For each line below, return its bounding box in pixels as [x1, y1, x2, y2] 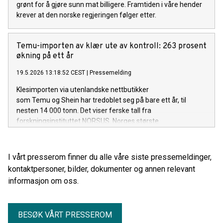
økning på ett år [16, 51, 74, 61]
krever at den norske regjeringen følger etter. [16, 11, 156, 19]
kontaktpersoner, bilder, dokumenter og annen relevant [8, 164, 195, 174]
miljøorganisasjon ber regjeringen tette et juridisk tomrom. [16, 127, 198, 135]
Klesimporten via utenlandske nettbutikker [16, 86, 149, 94]
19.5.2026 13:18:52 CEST [16, 69, 85, 76]
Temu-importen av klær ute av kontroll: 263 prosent [16, 41, 207, 51]
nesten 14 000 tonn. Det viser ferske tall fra [16, 107, 151, 114]
